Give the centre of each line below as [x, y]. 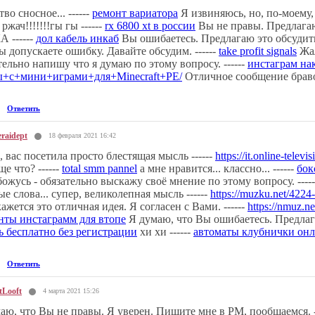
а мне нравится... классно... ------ [217, 168]
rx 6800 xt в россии [150, 25]
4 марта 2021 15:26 [71, 290]
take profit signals [258, 51]
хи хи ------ [165, 231]
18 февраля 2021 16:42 [82, 135]
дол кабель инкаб [77, 38]
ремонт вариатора [135, 13]
